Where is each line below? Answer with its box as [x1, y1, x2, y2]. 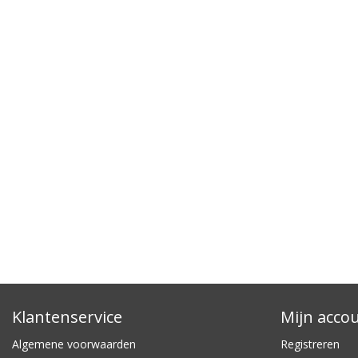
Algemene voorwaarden [12, 336, 136, 352]
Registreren [280, 336, 340, 352]
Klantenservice [12, 306, 122, 328]
